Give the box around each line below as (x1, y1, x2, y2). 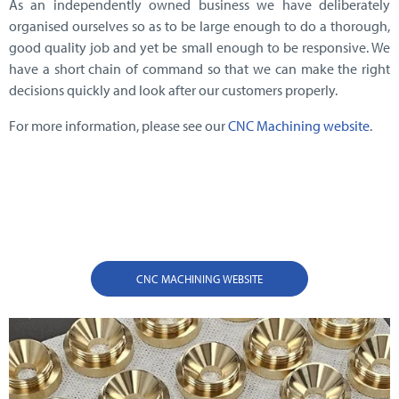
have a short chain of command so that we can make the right (9, 60, 390, 78)
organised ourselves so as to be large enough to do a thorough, (9, 17, 390, 36)
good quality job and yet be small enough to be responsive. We (9, 38, 390, 57)
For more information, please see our (9, 117, 228, 135)
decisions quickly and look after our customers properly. (9, 81, 338, 100)
